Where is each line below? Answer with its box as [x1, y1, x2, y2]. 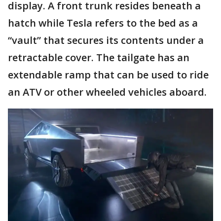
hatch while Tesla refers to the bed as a [8, 16, 198, 30]
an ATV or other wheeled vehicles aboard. [8, 85, 207, 99]
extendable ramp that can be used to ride [8, 68, 209, 81]
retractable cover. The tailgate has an [8, 50, 189, 64]
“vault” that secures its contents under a [8, 33, 204, 47]
